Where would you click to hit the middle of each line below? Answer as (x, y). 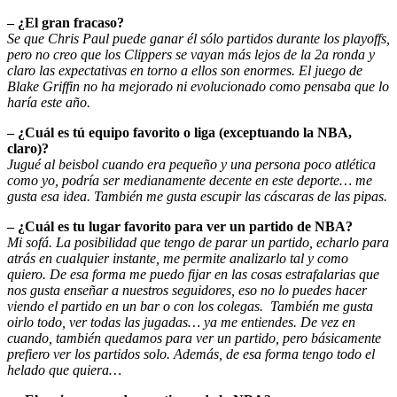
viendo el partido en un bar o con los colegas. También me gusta (190, 306)
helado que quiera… (64, 370)
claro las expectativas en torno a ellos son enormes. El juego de (185, 70)
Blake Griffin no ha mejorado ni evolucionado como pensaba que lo (198, 86)
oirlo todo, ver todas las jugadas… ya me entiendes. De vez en (181, 322)
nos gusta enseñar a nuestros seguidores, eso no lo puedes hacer (187, 290)
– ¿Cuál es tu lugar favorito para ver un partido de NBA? (180, 226)
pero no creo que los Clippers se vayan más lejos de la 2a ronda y (191, 54)
